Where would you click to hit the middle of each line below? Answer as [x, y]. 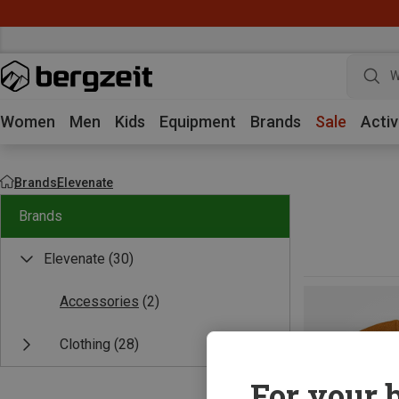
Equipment [198, 122]
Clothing [85, 344]
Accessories [99, 301]
